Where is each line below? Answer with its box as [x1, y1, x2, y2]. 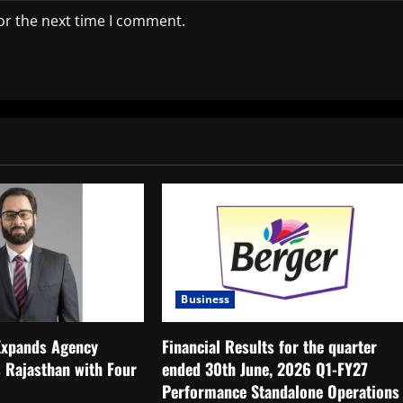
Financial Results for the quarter [162, 335, 378, 359]
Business [181, 291, 230, 308]
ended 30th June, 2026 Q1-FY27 [162, 357, 369, 381]
